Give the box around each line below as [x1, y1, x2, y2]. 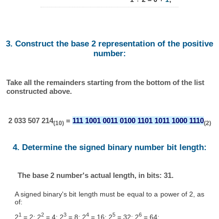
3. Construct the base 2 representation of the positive [6, 39, 213, 49]
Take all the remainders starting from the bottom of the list [6, 78, 205, 87]
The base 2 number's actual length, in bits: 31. [17, 171, 174, 179]
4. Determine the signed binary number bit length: [12, 142, 207, 152]
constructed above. [6, 87, 72, 95]
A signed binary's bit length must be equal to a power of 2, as [14, 190, 205, 198]
